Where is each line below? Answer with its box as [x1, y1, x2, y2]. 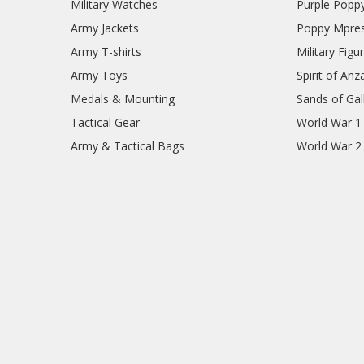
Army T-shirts [70, 44, 141, 60]
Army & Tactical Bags [70, 138, 184, 154]
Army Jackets [70, 20, 139, 37]
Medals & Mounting [70, 91, 175, 107]
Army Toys [70, 67, 128, 84]
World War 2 [297, 138, 362, 154]
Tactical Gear [70, 115, 140, 131]
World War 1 [297, 115, 362, 131]
